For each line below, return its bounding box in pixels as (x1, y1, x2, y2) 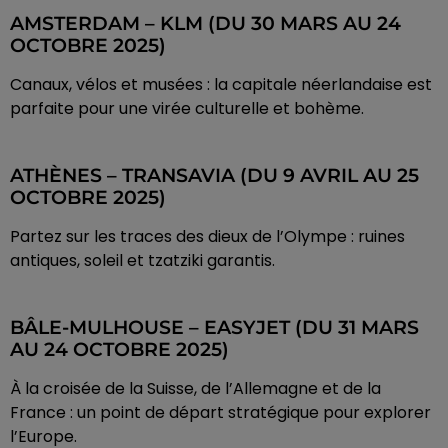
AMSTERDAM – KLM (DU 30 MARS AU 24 (10, 12, 401, 36)
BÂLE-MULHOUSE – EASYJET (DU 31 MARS (10, 316, 419, 340)
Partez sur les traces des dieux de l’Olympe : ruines (10, 225, 405, 249)
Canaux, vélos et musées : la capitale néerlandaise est (10, 73, 432, 97)
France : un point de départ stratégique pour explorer (10, 401, 431, 425)
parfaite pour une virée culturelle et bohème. (10, 97, 364, 121)
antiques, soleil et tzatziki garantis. (10, 249, 275, 273)
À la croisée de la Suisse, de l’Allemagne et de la (10, 377, 381, 401)
